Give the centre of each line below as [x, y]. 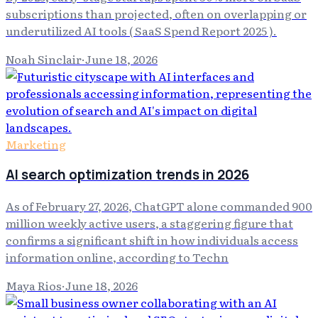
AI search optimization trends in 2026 [127, 175]
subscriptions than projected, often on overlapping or [156, 13]
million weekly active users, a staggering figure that [149, 223]
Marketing [36, 144]
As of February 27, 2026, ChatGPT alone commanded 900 [159, 206]
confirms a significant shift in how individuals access [152, 240]
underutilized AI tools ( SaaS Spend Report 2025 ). [141, 30]
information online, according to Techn [117, 257]
